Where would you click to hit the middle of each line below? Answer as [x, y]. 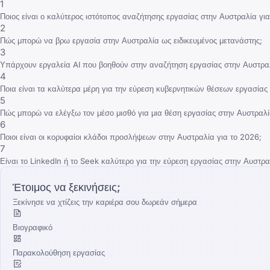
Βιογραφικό [33, 228]
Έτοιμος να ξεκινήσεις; [67, 187]
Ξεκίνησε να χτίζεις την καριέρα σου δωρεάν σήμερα [105, 202]
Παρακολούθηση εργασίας [59, 253]
